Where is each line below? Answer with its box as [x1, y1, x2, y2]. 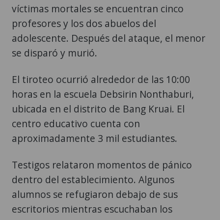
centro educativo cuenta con [12, 117, 140, 131]
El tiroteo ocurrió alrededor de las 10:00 [12, 73, 190, 86]
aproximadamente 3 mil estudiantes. [12, 132, 177, 145]
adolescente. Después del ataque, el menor [12, 31, 205, 45]
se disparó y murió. [12, 46, 97, 60]
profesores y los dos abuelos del [12, 17, 156, 30]
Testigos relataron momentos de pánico [12, 158, 192, 172]
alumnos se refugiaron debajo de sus [12, 188, 178, 201]
